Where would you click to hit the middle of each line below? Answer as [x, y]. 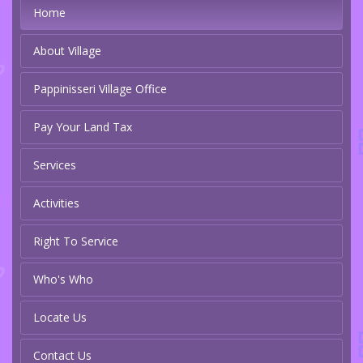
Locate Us [60, 318]
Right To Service [76, 241]
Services [55, 165]
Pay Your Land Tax [83, 127]
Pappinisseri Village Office [100, 89]
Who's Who [63, 280]
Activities [56, 203]
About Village [67, 51]
